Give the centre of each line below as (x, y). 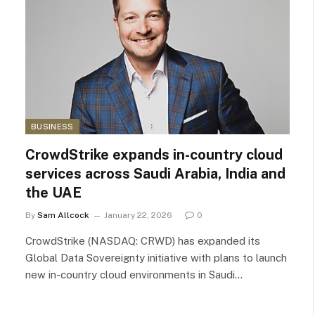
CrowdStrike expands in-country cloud (154, 154)
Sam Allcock (63, 215)
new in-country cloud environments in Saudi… (134, 274)
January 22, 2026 (138, 215)
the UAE (53, 192)
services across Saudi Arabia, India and (155, 173)
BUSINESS (52, 126)
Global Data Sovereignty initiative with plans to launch (156, 257)
